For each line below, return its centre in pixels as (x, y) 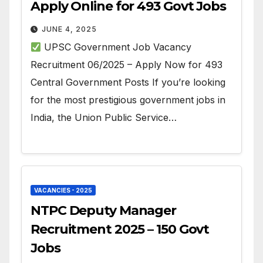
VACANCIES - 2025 (63, 190)
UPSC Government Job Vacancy (117, 47)
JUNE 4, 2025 (69, 29)
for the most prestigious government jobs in (128, 100)
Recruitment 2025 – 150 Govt (120, 230)
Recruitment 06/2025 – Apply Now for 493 (127, 65)
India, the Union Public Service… (104, 118)
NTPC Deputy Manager (104, 211)
